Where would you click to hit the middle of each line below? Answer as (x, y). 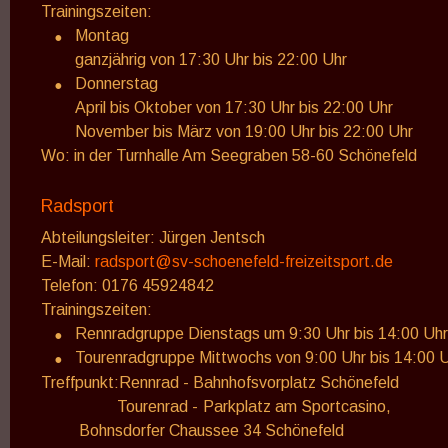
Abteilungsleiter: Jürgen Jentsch (153, 237)
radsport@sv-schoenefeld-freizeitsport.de (244, 261)
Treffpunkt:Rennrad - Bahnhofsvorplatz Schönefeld (222, 382)
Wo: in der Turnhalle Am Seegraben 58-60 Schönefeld (229, 156)
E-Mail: (68, 261)
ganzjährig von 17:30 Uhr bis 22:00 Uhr (211, 59)
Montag (102, 35)
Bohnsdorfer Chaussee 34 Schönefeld (211, 430)
